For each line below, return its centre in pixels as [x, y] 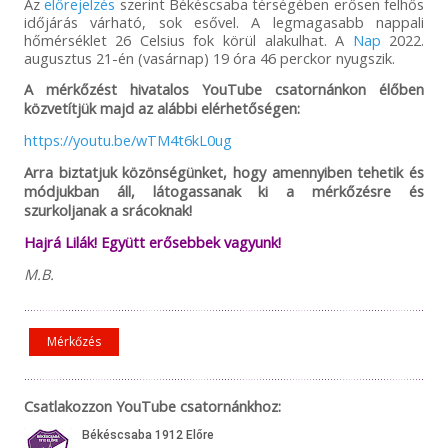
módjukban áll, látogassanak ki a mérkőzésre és [224, 191]
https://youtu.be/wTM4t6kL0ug [127, 140]
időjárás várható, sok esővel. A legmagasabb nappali [224, 22]
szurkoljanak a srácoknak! [107, 210]
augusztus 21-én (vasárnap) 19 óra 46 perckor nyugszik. [209, 58]
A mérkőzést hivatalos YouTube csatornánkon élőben [224, 89]
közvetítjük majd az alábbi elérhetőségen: [161, 108]
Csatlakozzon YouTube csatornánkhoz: [152, 406]
